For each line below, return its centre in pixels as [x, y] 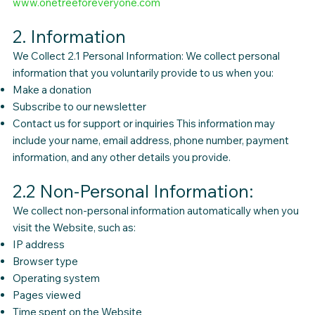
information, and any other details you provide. [121, 157]
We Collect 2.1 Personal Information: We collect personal [146, 56]
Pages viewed [46, 295]
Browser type [45, 262]
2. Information [69, 37]
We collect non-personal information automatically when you [155, 211]
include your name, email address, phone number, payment [150, 141]
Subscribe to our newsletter [79, 107]
